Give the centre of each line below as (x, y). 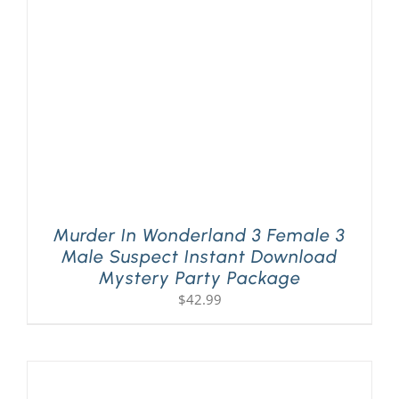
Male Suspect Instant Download (199, 257)
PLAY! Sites (57, 57)
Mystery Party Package (199, 278)
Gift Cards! (56, 116)
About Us (52, 175)
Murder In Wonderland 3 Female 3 (199, 236)
